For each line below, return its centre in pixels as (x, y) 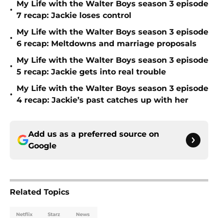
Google (42, 146)
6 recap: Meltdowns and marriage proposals (107, 44)
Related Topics (40, 192)
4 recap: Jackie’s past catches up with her (102, 100)
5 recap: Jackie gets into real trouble (91, 72)
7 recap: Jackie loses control (74, 16)
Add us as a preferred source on (94, 134)
